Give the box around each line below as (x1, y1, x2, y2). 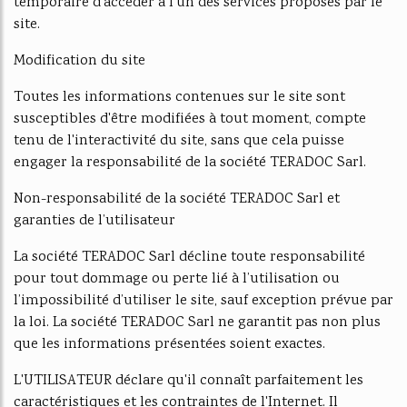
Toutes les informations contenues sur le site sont (14, 87, 345, 108)
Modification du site (14, 51, 145, 72)
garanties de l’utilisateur (14, 211, 175, 232)
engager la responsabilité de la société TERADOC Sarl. (14, 153, 366, 174)
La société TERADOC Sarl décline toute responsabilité (14, 247, 365, 268)
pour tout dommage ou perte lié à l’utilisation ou (14, 269, 340, 290)
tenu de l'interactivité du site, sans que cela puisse (14, 131, 344, 152)
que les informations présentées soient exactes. (14, 334, 325, 355)
